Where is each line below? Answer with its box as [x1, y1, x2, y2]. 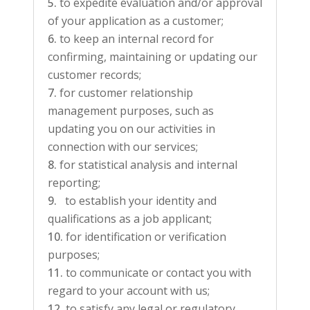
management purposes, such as [48, 103, 214, 118]
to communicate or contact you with [66, 265, 251, 280]
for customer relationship [60, 85, 193, 100]
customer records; [48, 67, 141, 82]
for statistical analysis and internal [60, 157, 237, 172]
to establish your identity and [60, 193, 217, 208]
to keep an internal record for [60, 31, 214, 46]
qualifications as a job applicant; [48, 211, 212, 226]
